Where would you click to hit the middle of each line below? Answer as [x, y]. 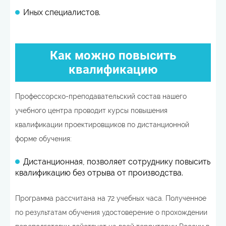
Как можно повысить [113, 55]
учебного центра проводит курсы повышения [91, 110]
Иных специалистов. [62, 12]
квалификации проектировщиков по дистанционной [102, 124]
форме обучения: [43, 138]
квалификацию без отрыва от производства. [99, 173]
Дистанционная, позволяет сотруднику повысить [117, 161]
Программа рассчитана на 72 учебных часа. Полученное [111, 198]
